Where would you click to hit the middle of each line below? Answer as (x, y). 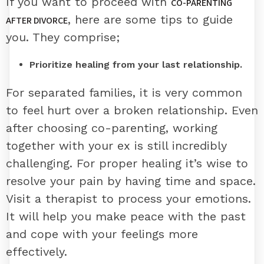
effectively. (37, 252)
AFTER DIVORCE (37, 21)
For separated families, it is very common (124, 93)
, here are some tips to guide (150, 20)
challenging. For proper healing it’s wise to (127, 164)
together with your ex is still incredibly (116, 146)
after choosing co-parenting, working (112, 128)
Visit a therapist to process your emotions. (128, 199)
